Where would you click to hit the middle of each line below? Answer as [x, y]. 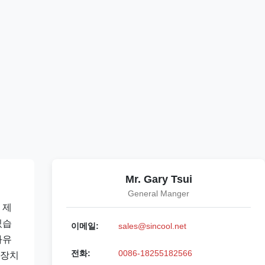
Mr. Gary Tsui [159, 179]
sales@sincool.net [152, 226]
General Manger [159, 193]
